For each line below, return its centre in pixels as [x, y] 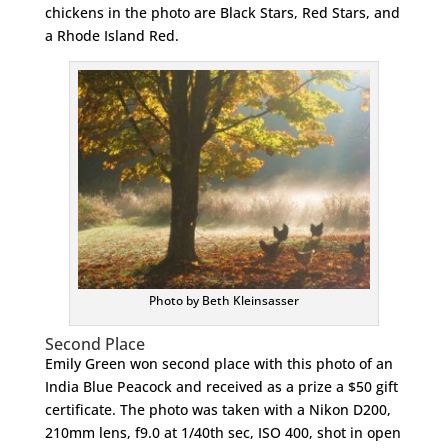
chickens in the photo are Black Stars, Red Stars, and [222, 12]
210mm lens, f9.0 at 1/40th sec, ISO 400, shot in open [222, 432]
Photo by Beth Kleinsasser [223, 300]
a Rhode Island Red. [111, 35]
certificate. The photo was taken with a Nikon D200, [217, 409]
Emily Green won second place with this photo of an [220, 363]
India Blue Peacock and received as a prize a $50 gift [221, 386]
